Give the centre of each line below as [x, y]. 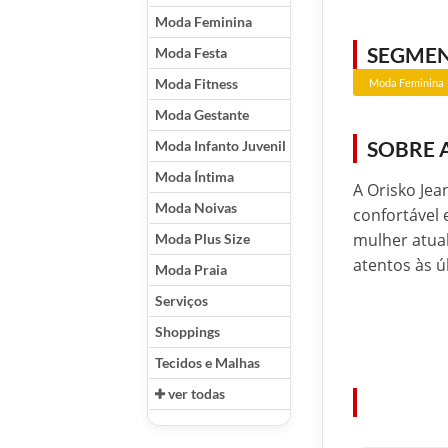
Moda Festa [191, 53]
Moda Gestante [202, 115]
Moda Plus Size [202, 239]
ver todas [195, 394]
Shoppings [187, 332]
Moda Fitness [196, 84]
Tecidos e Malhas [207, 363]
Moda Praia [191, 270]
